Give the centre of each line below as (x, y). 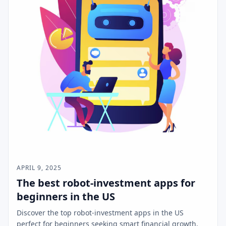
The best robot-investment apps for (106, 183)
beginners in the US (66, 196)
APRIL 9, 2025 (39, 167)
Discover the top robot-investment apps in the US (100, 212)
